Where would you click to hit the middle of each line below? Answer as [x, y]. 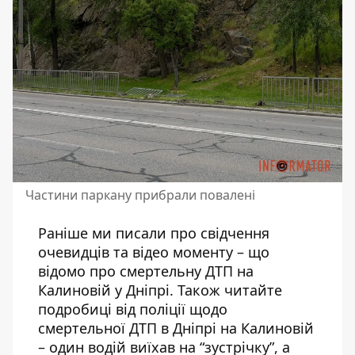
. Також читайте [226, 290]
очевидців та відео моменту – [143, 252]
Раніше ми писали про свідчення [154, 233]
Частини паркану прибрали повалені [140, 195]
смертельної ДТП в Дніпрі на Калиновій [176, 328]
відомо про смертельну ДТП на [146, 271]
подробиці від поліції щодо [133, 309]
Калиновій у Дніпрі [104, 290]
